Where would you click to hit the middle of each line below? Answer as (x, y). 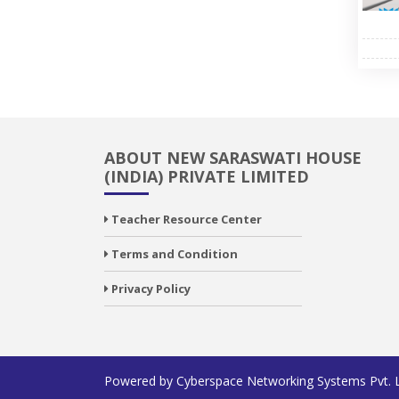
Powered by (140, 381)
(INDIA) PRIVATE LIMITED (207, 176)
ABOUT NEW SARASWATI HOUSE (233, 158)
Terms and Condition (173, 254)
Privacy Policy (150, 289)
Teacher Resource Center (185, 219)
